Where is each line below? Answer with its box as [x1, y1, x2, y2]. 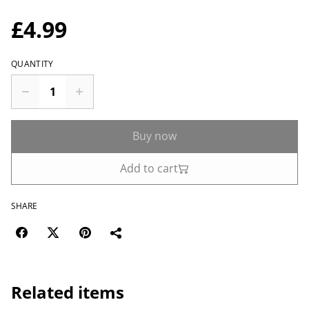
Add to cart [120, 161, 178, 176]
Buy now [132, 128, 177, 143]
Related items [11, 281, 124, 303]
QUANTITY [11, 58, 54, 70]
